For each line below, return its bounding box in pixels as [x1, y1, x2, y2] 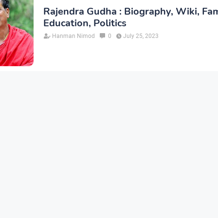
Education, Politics [43, 17, 127, 30]
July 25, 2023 [123, 33, 159, 40]
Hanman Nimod [52, 33, 95, 40]
